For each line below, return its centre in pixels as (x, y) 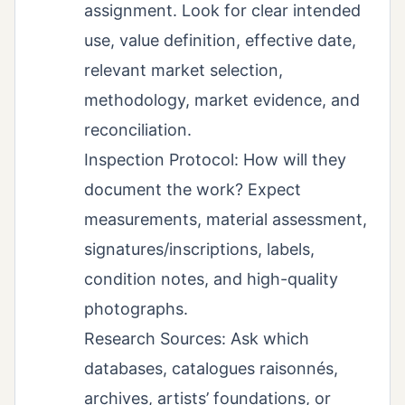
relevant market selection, (184, 70)
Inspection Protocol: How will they (215, 159)
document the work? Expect (193, 189)
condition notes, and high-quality (211, 278)
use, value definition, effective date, (220, 40)
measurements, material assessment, (226, 219)
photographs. (136, 308)
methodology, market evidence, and (222, 99)
